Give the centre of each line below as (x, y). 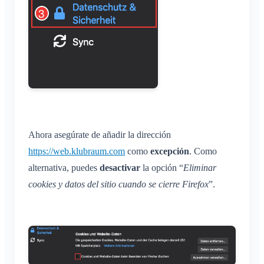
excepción (170, 151)
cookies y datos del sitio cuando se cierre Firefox (118, 184)
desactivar (120, 168)
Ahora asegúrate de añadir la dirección (100, 135)
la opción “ (162, 168)
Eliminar (200, 168)
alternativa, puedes (64, 168)
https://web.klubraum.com (77, 151)
